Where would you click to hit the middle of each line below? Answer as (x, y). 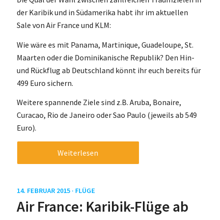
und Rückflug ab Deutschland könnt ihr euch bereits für (109, 70)
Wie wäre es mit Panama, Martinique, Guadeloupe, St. (105, 44)
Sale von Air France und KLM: (64, 25)
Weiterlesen (78, 152)
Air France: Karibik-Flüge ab (102, 206)
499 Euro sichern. (45, 83)
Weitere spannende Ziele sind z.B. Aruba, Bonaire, (99, 102)
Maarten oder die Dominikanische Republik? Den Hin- (105, 57)
